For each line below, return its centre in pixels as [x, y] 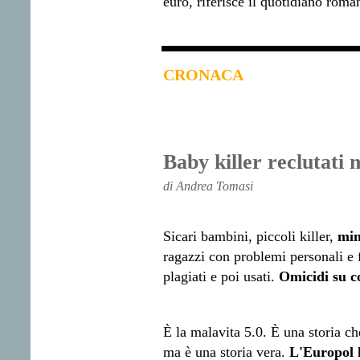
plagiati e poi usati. [221, 277]
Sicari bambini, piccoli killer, [250, 237]
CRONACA [203, 75]
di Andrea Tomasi [208, 186]
